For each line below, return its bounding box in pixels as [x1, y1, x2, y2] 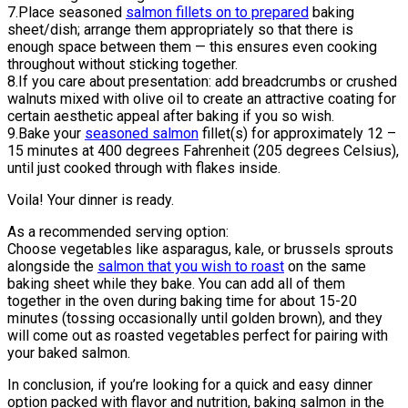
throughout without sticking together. [7, 55, 238, 73]
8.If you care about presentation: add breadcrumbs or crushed [7, 72, 397, 90]
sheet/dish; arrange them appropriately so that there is [7, 20, 353, 38]
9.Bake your [7, 124, 85, 142]
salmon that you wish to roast [97, 257, 284, 275]
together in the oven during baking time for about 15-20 [7, 291, 357, 310]
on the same [284, 257, 366, 275]
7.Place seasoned [7, 3, 126, 21]
